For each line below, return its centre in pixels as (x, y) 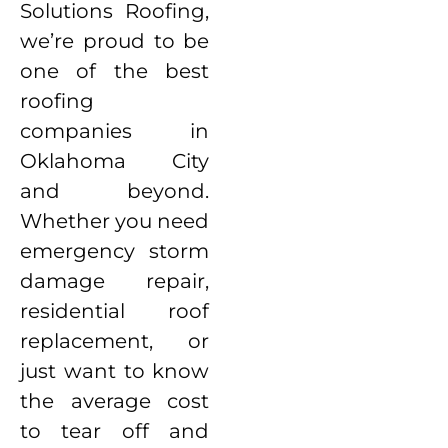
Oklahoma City (115, 160)
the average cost (115, 400)
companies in (115, 130)
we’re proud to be (115, 40)
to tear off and (115, 430)
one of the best (115, 70)
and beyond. (115, 190)
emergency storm (115, 250)
